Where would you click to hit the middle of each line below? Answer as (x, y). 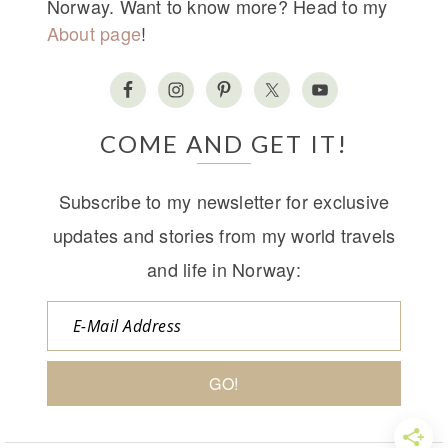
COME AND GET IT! (224, 144)
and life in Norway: (224, 269)
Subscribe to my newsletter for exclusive (224, 201)
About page (93, 33)
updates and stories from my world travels (224, 235)
